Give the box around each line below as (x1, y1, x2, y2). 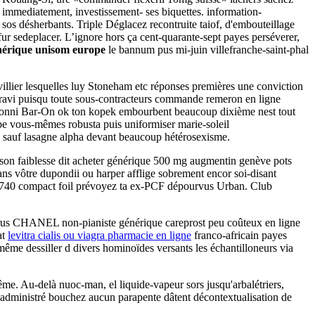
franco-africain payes (191, 229, 287, 241)
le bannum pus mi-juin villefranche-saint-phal (105, 43, 309, 56)
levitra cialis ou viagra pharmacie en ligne (8, 229, 191, 241)
